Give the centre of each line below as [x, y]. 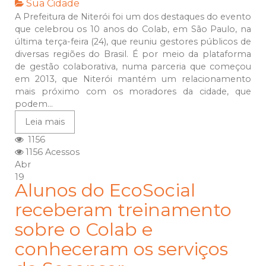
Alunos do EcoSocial [105, 191]
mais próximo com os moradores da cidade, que [133, 92]
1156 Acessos [51, 152]
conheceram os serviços [121, 249]
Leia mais [45, 122]
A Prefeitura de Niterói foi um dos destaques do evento [133, 17]
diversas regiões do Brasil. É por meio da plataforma [133, 54]
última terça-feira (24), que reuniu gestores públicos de [133, 42]
